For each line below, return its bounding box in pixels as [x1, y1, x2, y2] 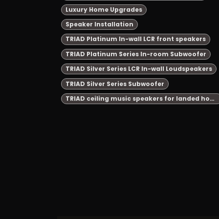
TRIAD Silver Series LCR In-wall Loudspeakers [65, 65, 212, 73]
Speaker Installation [65, 20, 133, 29]
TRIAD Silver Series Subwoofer [65, 79, 164, 88]
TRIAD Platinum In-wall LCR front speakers [65, 35, 206, 44]
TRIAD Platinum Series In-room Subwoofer [65, 49, 206, 58]
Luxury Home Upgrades [65, 5, 142, 14]
